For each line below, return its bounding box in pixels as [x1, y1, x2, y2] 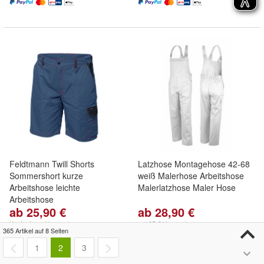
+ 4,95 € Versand [138, 219, 186, 228]
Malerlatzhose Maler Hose [138, 181, 236, 193]
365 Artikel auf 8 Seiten [3, 226, 68, 235]
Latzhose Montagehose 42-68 [138, 158, 250, 170]
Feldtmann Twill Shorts [9, 158, 94, 170]
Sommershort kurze [9, 170, 83, 181]
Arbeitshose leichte [9, 181, 80, 193]
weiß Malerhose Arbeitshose [138, 170, 244, 181]
